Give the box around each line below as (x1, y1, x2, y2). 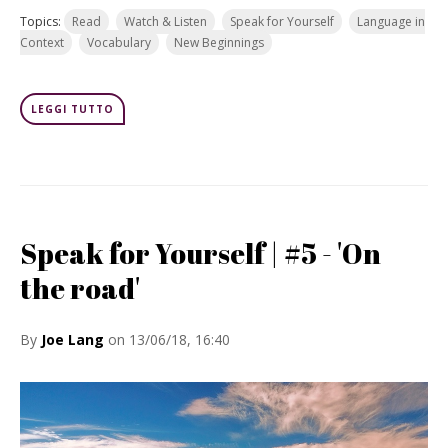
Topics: (20, 13, 64, 30)
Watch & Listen (124, 13, 207, 30)
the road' (20, 269, 140, 307)
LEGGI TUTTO (31, 102, 114, 116)
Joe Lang (41, 330, 104, 349)
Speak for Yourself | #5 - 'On (20, 234, 381, 272)
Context (20, 34, 64, 51)
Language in (357, 13, 425, 30)
